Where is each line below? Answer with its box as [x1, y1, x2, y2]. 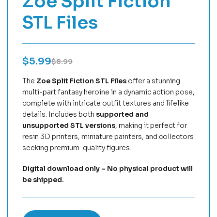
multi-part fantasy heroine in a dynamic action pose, [22, 88, 195, 96]
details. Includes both [22, 110, 96, 119]
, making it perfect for [115, 121, 187, 130]
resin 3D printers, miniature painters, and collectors [22, 132, 194, 141]
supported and [96, 110, 149, 119]
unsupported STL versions [22, 121, 115, 130]
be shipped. [22, 175, 64, 184]
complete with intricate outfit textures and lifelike [22, 99, 189, 108]
